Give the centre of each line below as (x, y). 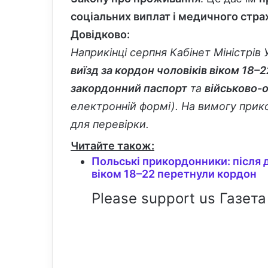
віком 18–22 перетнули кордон (174, 173)
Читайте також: (112, 145)
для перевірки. (110, 124)
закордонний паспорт (129, 88)
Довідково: (100, 34)
